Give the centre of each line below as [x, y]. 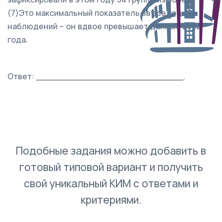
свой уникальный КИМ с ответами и [111, 183]
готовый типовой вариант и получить [111, 167]
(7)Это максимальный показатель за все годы [97, 13]
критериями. [111, 200]
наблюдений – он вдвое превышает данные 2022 [104, 26]
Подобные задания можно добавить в [111, 151]
